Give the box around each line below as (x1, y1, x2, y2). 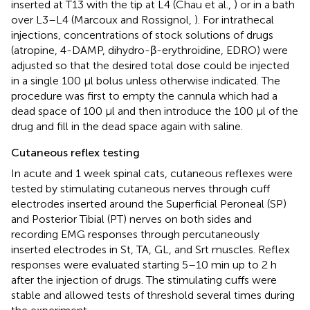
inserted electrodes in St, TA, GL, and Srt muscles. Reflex (11, 243, 290, 257)
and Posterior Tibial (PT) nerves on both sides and (11, 212, 252, 226)
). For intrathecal (194, 13, 274, 27)
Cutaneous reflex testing (11, 146, 140, 160)
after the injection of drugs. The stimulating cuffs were (11, 273, 277, 287)
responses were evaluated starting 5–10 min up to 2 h (11, 258, 277, 272)
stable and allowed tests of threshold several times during (11, 289, 295, 302)
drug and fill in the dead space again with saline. (11, 120, 243, 134)
